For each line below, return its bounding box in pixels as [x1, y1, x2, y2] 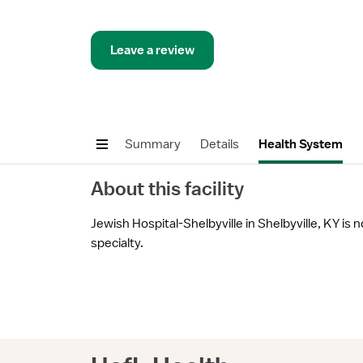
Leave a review [110, 42, 194, 58]
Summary [125, 136, 181, 152]
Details [200, 136, 239, 152]
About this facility [91, 177, 244, 199]
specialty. [91, 235, 143, 251]
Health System [258, 136, 343, 152]
